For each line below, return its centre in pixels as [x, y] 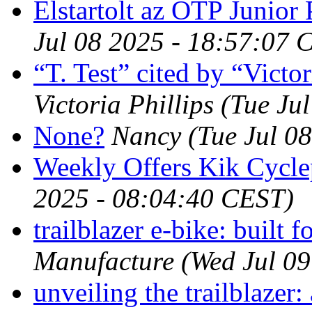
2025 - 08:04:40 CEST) [164, 198]
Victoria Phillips [124, 104]
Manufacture [104, 260]
